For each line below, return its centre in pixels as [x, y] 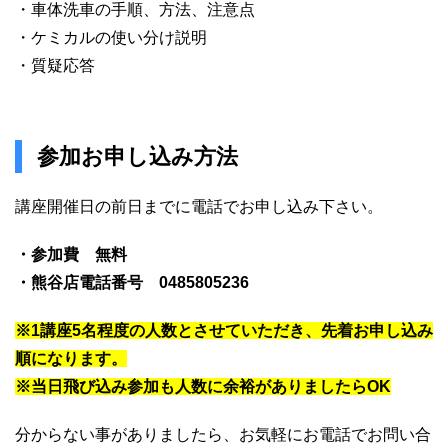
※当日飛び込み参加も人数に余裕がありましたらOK [203, 386]
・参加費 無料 [71, 254]
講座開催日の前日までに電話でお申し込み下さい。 [199, 206]
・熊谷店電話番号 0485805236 [132, 282]
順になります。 [71, 358]
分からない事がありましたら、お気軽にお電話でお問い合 [223, 434]
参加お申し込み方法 [137, 156]
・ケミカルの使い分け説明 [111, 37]
